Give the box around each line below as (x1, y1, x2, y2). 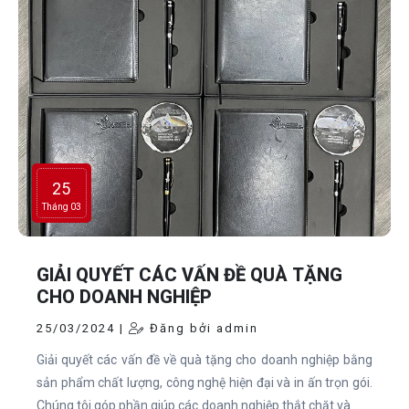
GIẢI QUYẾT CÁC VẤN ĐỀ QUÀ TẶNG (37, 264, 342, 287)
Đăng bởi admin (145, 321, 258, 336)
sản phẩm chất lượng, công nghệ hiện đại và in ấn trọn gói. (37, 375, 372, 391)
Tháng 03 (42, 202, 81, 213)
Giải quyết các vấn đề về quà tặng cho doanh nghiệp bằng (37, 352, 372, 368)
